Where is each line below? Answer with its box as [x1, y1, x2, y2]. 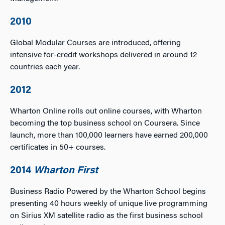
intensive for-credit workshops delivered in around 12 [10, 51, 197, 59]
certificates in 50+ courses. [10, 144, 105, 152]
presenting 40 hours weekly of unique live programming [10, 200, 207, 208]
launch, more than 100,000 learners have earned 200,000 [10, 132, 208, 140]
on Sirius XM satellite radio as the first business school [10, 212, 203, 220]
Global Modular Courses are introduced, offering [10, 39, 181, 47]
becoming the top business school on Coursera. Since [10, 120, 200, 128]
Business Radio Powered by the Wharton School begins [10, 188, 206, 196]
